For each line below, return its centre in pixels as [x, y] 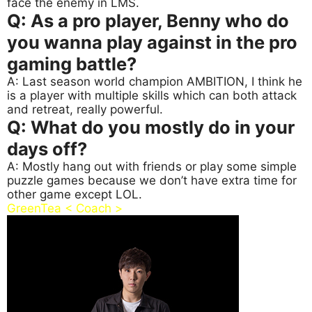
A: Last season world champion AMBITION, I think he [155, 82]
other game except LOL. [75, 195]
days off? [47, 149]
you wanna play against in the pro [152, 42]
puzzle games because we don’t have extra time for [152, 181]
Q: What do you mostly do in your [151, 127]
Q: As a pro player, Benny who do [148, 21]
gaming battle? [72, 64]
